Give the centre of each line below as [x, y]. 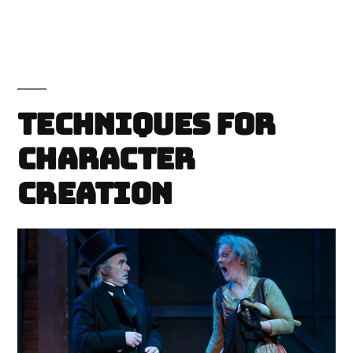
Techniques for [147, 124]
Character [106, 159]
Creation [95, 194]
